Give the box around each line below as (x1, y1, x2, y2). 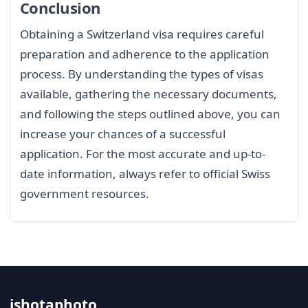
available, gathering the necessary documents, (20, 85, 277, 102)
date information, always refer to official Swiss (20, 165, 270, 181)
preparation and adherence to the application (20, 45, 269, 62)
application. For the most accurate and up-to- (20, 145, 265, 162)
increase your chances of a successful (20, 125, 225, 142)
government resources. (20, 185, 149, 201)
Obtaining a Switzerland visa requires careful (20, 25, 264, 42)
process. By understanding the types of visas (20, 65, 263, 82)
